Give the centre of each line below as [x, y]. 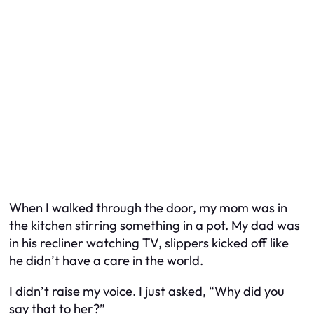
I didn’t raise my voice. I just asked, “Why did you [147, 291]
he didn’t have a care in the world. [106, 261]
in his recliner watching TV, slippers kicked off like [149, 243]
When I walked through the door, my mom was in [148, 208]
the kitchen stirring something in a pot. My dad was [155, 226]
